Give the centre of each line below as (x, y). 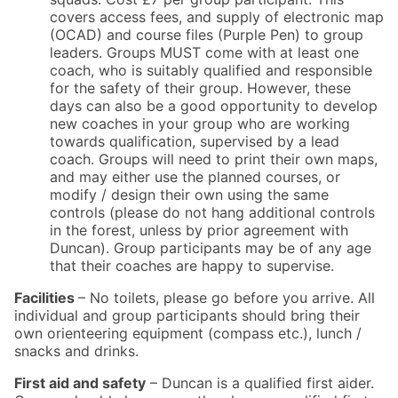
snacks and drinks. (76, 351)
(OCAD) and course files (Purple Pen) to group (207, 35)
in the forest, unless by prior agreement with (199, 231)
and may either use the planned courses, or (195, 177)
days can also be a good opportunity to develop (214, 106)
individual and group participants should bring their (187, 316)
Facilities (46, 298)
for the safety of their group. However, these (200, 88)
